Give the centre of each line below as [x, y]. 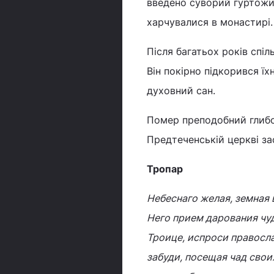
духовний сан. [181, 91]
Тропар [165, 169]
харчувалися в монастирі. [210, 22]
